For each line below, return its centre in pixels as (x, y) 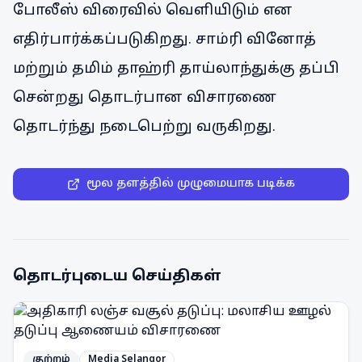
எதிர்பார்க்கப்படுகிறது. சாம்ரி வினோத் (164, 40)
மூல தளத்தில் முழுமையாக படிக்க (191, 184)
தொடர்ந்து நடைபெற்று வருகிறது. (144, 127)
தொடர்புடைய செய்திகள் (117, 277)
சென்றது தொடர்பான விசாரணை (145, 98)
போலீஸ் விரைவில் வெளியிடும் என (153, 11)
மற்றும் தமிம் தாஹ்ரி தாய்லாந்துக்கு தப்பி (176, 69)
